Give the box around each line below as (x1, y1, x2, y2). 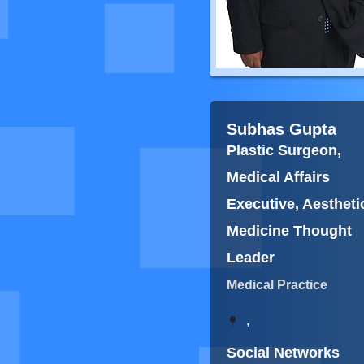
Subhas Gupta (227, 120, 336, 138)
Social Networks (227, 344, 340, 361)
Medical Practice (227, 278, 327, 292)
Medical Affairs (227, 169, 330, 185)
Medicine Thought (227, 223, 352, 239)
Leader (227, 249, 275, 266)
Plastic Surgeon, (227, 142, 341, 158)
